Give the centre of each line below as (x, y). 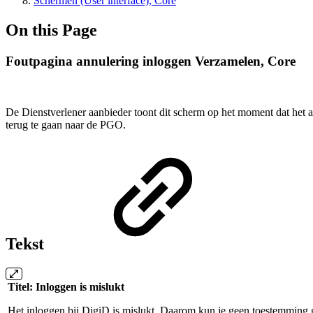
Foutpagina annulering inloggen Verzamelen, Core (151, 61)
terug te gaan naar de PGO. (66, 124)
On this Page (51, 30)
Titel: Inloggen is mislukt (66, 287)
